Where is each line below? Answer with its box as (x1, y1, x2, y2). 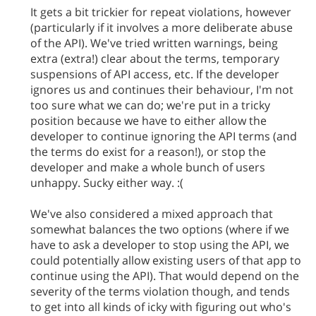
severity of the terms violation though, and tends (30, 284, 290, 299)
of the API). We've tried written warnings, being (30, 35, 278, 51)
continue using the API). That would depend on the (30, 268, 299, 284)
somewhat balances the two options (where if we (30, 221, 289, 237)
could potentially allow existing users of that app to (30, 253, 301, 268)
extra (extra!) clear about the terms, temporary (30, 51, 279, 66)
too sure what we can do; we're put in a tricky (30, 97, 270, 113)
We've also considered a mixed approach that (30, 206, 273, 221)
